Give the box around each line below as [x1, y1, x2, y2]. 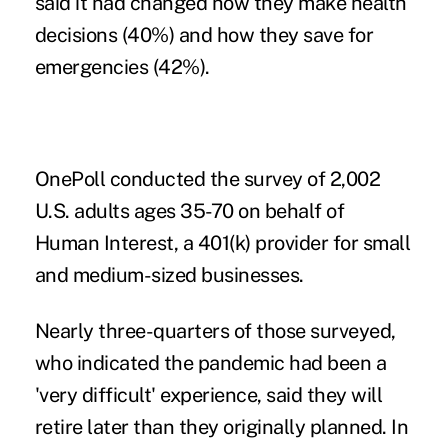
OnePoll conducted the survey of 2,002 [34, 167, 381, 192]
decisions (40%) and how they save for [34, 23, 374, 48]
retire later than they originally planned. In [34, 415, 409, 440]
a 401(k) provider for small [178, 231, 411, 256]
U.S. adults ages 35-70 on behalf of [34, 199, 345, 224]
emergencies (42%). [34, 55, 210, 80]
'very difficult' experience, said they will [34, 383, 383, 408]
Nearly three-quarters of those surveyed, [34, 319, 396, 344]
